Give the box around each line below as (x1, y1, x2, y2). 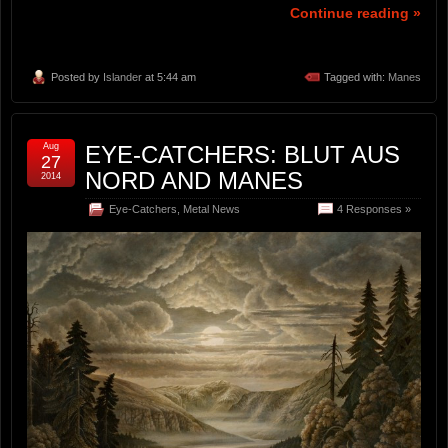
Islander (103, 71, 142, 84)
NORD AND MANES (85, 167, 303, 195)
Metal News (183, 203, 240, 216)
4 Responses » (337, 203, 411, 216)
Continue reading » (290, 5, 421, 22)
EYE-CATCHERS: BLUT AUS (85, 141, 400, 169)
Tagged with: (324, 71, 388, 84)
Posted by (51, 71, 103, 84)
